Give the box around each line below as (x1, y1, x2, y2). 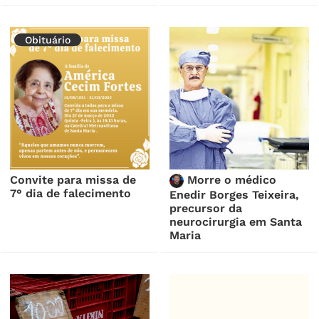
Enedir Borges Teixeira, (169, 187, 300, 202)
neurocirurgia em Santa (169, 214, 303, 229)
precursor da (169, 201, 243, 215)
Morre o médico (184, 172, 277, 187)
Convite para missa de (10, 172, 137, 187)
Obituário (25, 33, 71, 46)
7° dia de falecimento (10, 186, 132, 200)
